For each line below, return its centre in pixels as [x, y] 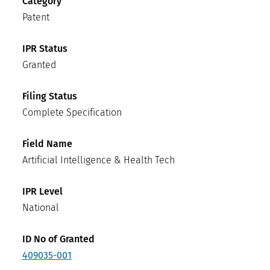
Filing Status [49, 96]
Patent [36, 17]
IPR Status [45, 49]
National [40, 208]
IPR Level [42, 192]
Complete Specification [72, 113]
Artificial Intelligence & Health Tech [99, 160]
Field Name [47, 144]
